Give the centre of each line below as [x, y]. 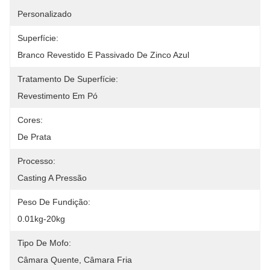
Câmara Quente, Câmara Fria [75, 260]
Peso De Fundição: [54, 202]
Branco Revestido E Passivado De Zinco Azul [103, 55]
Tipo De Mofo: [44, 243]
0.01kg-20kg [41, 219]
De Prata [34, 137]
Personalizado [45, 14]
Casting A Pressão [52, 178]
